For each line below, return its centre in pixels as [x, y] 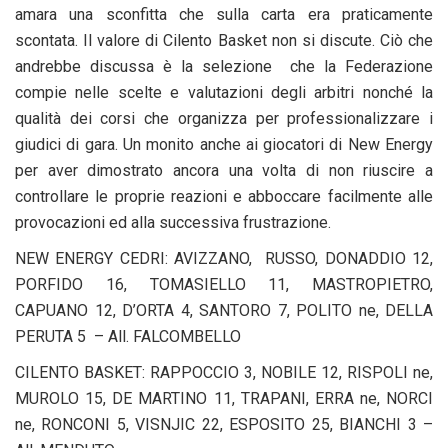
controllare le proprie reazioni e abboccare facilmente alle [224, 196]
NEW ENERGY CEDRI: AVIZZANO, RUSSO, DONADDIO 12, [224, 258]
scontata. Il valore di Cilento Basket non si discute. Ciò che [224, 40]
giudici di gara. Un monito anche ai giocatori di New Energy [224, 144]
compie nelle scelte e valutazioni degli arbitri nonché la [224, 92]
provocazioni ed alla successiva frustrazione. [173, 222]
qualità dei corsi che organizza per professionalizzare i [224, 118]
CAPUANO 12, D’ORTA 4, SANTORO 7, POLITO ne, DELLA [224, 310]
